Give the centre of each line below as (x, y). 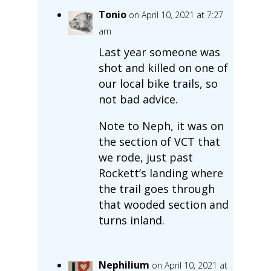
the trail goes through (156, 188)
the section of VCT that (159, 141)
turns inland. (131, 220)
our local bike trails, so (158, 83)
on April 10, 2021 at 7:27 (176, 15)
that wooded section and (163, 204)
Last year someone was (159, 52)
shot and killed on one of (163, 67)
